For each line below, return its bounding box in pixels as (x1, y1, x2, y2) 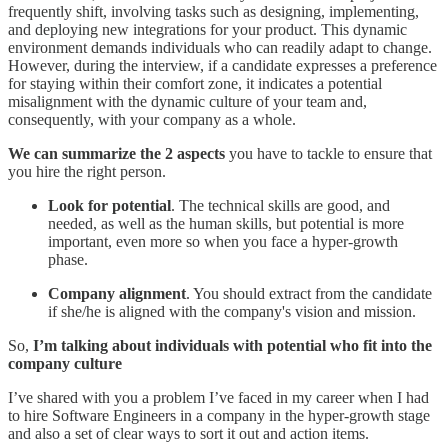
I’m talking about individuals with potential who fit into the (33, 337, 432, 355)
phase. (48, 251, 88, 269)
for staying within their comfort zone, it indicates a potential (8, 75, 382, 93)
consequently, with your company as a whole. (8, 111, 296, 129)
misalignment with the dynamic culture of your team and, (8, 93, 367, 111)
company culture (8, 355, 122, 373)
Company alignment (48, 285, 186, 303)
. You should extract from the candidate (186, 285, 432, 303)
